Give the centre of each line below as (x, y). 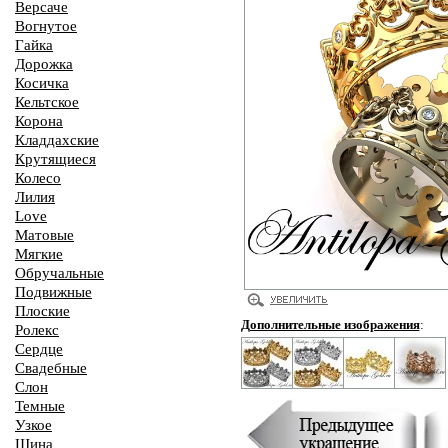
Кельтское (47, 102)
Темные (40, 406)
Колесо (38, 178)
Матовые (44, 235)
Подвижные (53, 292)
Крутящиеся (55, 159)
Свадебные (51, 368)
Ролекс (37, 330)
